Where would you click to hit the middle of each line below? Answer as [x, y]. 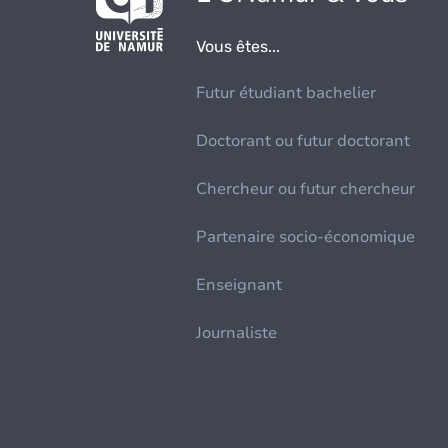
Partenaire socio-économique [306, 237]
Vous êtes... [238, 46]
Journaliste [237, 333]
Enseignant [239, 285]
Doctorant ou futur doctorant [303, 141]
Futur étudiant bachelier [286, 93]
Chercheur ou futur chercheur [306, 189]
